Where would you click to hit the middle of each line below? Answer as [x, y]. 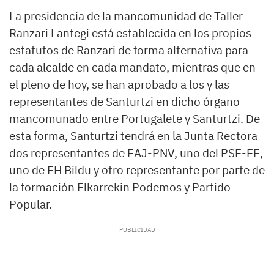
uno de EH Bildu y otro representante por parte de [137, 170]
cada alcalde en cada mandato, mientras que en [132, 68]
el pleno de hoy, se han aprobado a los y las [119, 85]
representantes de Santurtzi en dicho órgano [124, 102]
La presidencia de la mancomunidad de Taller [126, 16]
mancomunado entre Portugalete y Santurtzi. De [135, 119]
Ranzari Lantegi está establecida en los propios [130, 33]
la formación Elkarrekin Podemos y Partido [120, 187]
